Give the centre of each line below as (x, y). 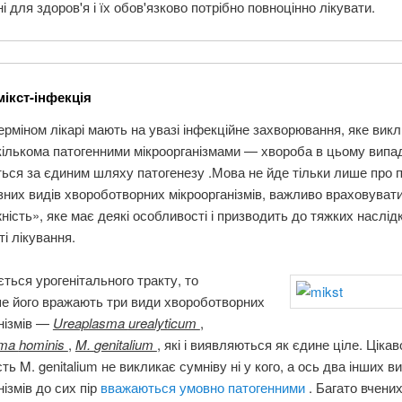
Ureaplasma (90, 323)
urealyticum (164, 323)
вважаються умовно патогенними (204, 388)
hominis (43, 345)
